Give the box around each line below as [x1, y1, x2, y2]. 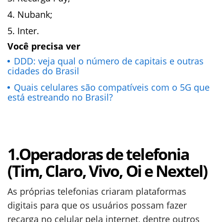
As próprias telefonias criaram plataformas [7, 185, 186, 198]
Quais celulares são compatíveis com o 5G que [14, 81, 210, 94]
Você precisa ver [7, 40, 80, 53]
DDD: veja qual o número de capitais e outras [14, 55, 204, 67]
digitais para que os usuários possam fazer [7, 199, 187, 212]
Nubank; [17, 8, 53, 21]
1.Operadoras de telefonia [7, 143, 189, 165]
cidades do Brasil [7, 65, 79, 77]
